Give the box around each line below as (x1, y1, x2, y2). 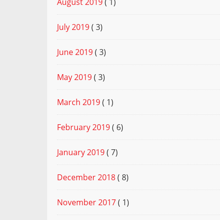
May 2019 (57, 72, 92, 83)
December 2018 (57, 172, 115, 183)
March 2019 (57, 97, 100, 108)
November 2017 (57, 197, 116, 208)
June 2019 (57, 47, 93, 58)
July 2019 (57, 22, 89, 33)
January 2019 (57, 147, 105, 158)
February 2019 (57, 122, 110, 133)
